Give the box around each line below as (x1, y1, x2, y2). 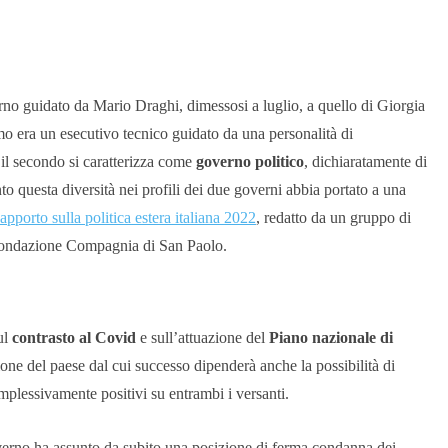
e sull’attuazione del (136, 329, 269, 347)
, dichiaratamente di (304, 153, 427, 171)
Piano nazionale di (269, 329, 393, 347)
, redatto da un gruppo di (256, 209, 411, 227)
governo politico (196, 153, 304, 171)
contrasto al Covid (12, 329, 136, 347)
